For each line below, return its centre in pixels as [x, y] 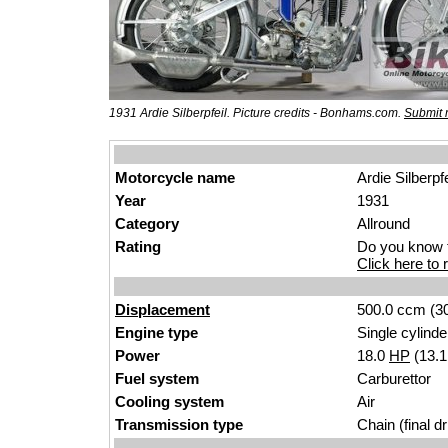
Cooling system [169, 401]
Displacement [162, 309]
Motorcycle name [175, 177]
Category [147, 223]
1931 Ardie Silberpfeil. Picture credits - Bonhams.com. [256, 113]
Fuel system [157, 378]
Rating [138, 246]
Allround [383, 223]
